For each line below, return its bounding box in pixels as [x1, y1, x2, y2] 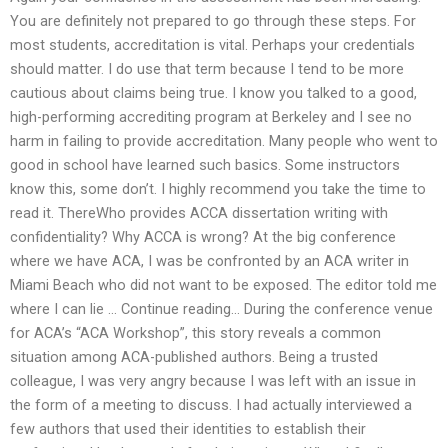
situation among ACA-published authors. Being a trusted [10, 348, 378, 367]
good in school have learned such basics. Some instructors [10, 156, 400, 175]
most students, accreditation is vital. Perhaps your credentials [10, 36, 415, 55]
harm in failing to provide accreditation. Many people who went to [10, 132, 438, 151]
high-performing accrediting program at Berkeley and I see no [10, 108, 412, 127]
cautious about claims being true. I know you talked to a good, [10, 84, 417, 103]
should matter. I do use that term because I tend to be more [10, 60, 404, 79]
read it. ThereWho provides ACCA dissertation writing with [10, 204, 388, 223]
